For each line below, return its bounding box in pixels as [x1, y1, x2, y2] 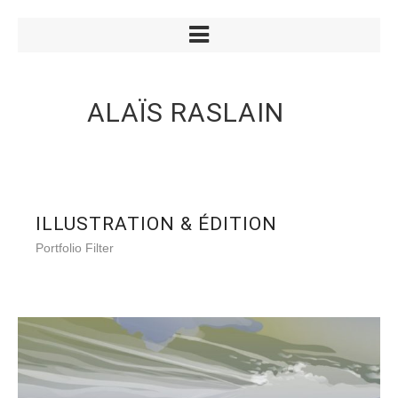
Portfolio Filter [36, 241, 114, 255]
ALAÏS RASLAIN [87, 97, 284, 128]
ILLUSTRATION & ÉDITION [36, 213, 277, 235]
